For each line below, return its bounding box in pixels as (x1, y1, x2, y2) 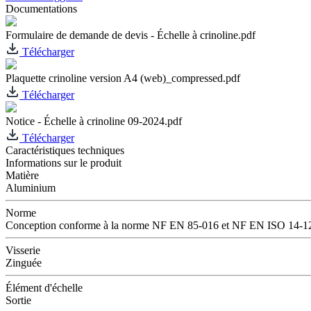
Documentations (6, 2, 77, 15)
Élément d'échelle (6, 281, 83, 294)
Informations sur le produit (6, 156, 121, 169)
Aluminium (6, 181, 56, 194)
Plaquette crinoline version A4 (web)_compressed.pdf (6, 72, 240, 84)
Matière (6, 169, 39, 181)
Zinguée (6, 256, 42, 269)
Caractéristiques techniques (6, 144, 124, 156)
